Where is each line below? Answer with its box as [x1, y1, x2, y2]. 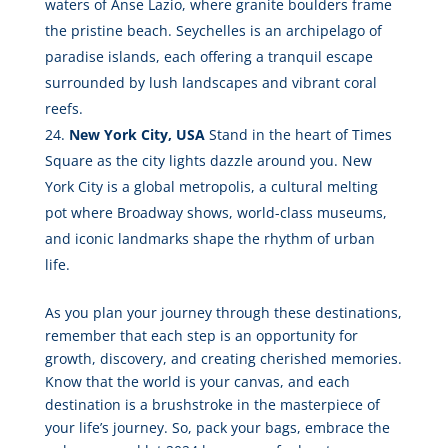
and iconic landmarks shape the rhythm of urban [44, 229, 375, 249]
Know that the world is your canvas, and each [44, 372, 350, 392]
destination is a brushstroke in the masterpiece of [44, 395, 380, 415]
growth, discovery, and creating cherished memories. [44, 349, 402, 369]
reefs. [44, 99, 83, 119]
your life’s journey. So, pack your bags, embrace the [44, 418, 390, 438]
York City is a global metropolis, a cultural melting [44, 177, 378, 197]
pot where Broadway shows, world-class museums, [44, 203, 387, 223]
